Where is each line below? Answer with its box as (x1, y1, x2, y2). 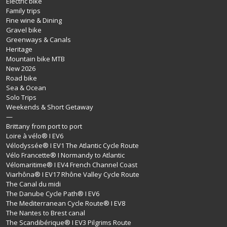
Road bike (6, 73, 37, 83)
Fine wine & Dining (6, 16, 62, 25)
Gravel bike (6, 25, 42, 35)
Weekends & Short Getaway (6, 102, 93, 112)
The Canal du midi (6, 179, 61, 189)
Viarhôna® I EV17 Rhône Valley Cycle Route (6, 170, 139, 179)
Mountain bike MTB (6, 54, 65, 64)
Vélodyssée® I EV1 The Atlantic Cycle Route (6, 141, 139, 150)
